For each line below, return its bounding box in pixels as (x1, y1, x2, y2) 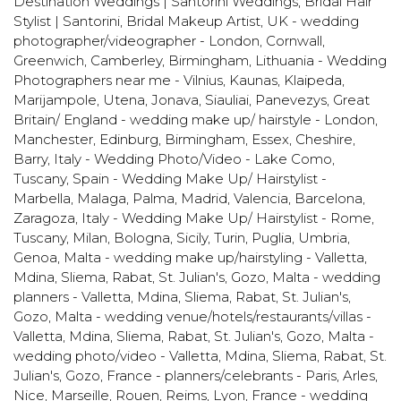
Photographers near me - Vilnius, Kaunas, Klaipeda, (13, 72, 345, 89)
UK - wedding (267, 13, 359, 30)
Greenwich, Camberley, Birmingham (13, 52, 249, 69)
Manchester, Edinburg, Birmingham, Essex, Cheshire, (13, 131, 355, 148)
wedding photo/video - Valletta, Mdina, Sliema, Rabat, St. (13, 347, 387, 364)
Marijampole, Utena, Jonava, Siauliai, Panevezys (13, 91, 327, 108)
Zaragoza (13, 209, 75, 226)
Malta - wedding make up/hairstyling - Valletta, (64, 249, 367, 266)
